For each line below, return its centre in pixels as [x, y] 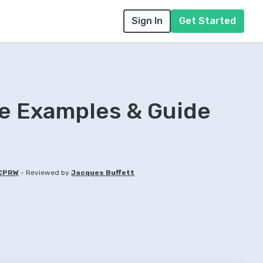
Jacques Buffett [103, 173]
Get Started [208, 21]
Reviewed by [48, 173]
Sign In [147, 21]
